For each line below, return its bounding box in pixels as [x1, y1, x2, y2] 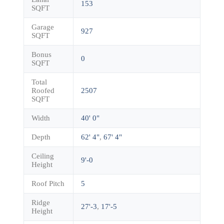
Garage [31, 22, 54, 31]
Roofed [31, 86, 54, 94]
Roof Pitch [31, 179, 64, 187]
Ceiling [31, 151, 54, 160]
